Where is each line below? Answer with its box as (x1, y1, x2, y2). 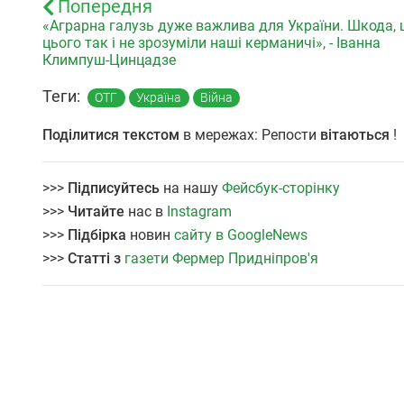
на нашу (160, 179, 222, 197)
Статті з (68, 250, 124, 268)
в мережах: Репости (179, 126, 320, 144)
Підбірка (68, 226, 130, 244)
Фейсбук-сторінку (222, 179, 340, 197)
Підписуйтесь (68, 179, 160, 197)
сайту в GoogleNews (174, 226, 308, 244)
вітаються (320, 126, 390, 144)
